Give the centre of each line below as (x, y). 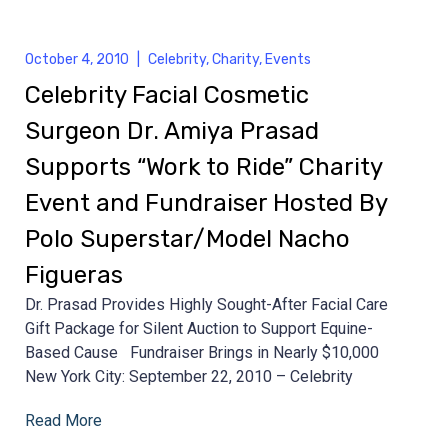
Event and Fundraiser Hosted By (206, 202)
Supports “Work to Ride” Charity (203, 166)
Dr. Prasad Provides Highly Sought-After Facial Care (206, 304)
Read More (63, 420)
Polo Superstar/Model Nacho (187, 238)
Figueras (74, 274)
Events (288, 59)
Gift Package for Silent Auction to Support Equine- (199, 328)
